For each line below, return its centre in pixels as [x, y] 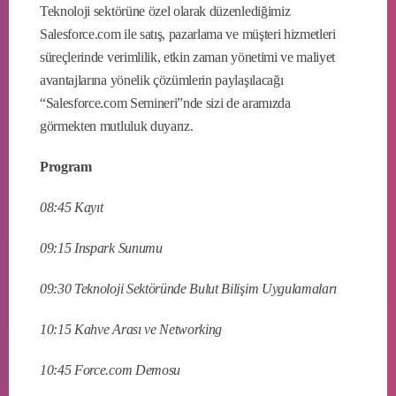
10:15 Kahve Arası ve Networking [131, 329]
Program [66, 166]
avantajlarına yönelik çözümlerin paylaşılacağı [162, 80]
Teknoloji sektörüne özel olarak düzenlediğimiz [165, 11]
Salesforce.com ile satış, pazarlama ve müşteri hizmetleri [188, 34]
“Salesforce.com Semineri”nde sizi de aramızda [165, 103]
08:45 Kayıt [72, 207]
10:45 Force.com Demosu [110, 369]
